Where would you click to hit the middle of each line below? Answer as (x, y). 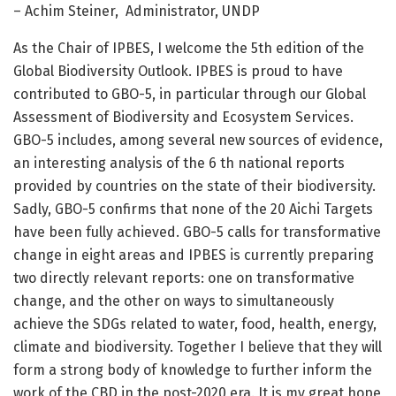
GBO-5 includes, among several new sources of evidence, (198, 141)
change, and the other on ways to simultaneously (174, 301)
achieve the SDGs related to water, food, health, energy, (195, 324)
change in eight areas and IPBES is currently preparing (194, 255)
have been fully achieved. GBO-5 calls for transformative (197, 232)
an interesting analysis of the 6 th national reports (179, 164)
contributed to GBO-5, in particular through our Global (190, 95)
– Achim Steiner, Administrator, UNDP (137, 11)
